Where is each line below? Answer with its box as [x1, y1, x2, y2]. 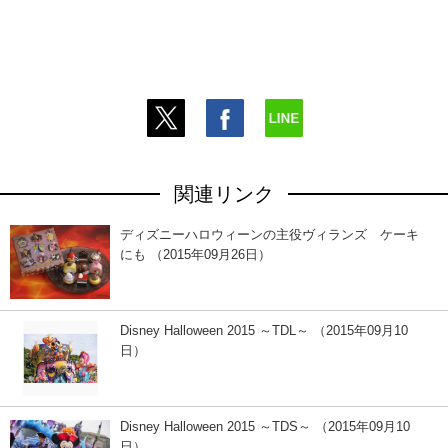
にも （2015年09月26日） [120, 246, 271, 262]
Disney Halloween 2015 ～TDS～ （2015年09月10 [120, 418, 410, 434]
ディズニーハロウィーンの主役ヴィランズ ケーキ [120, 226, 419, 242]
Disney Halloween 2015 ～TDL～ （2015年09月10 [120, 322, 408, 338]
